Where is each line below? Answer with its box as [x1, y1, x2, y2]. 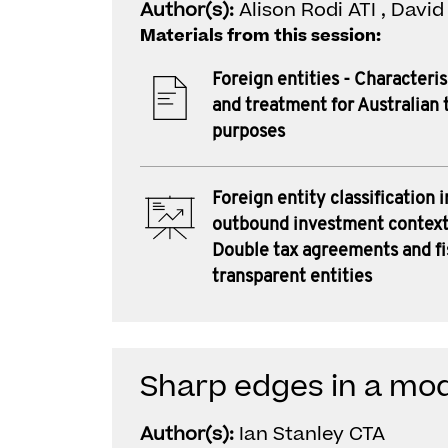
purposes [212, 123, 285, 142]
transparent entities [212, 268, 372, 287]
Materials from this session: [140, 24, 381, 48]
